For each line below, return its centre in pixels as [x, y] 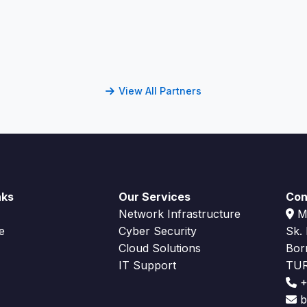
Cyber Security [158, 231]
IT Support [148, 265]
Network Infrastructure [180, 214]
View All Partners [160, 91]
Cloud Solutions [160, 248]
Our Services [155, 197]
